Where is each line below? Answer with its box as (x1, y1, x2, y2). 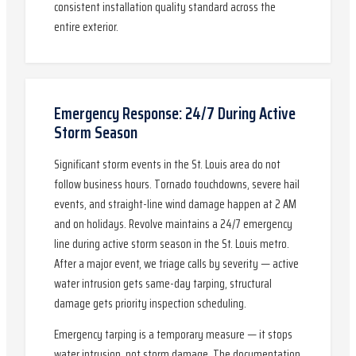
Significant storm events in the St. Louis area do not (54, 155, 281, 174)
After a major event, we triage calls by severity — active (54, 254, 299, 273)
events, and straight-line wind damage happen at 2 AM (54, 195, 296, 214)
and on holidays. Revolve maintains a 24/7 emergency (54, 215, 292, 234)
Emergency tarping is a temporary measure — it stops (54, 325, 292, 344)
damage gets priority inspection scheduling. (54, 294, 246, 313)
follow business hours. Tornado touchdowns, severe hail (54, 175, 300, 194)
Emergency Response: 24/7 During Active (54, 100, 296, 126)
